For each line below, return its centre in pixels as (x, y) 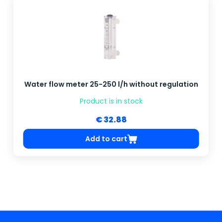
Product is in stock (111, 101)
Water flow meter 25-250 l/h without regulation (111, 84)
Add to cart (106, 139)
